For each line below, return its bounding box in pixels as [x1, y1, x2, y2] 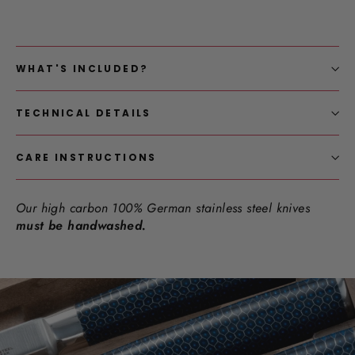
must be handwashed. [16, 216, 147, 235]
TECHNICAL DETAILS [16, 106, 151, 120]
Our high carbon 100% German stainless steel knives [16, 199, 310, 217]
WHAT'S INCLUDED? [16, 62, 149, 75]
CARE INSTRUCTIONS [16, 151, 157, 164]
